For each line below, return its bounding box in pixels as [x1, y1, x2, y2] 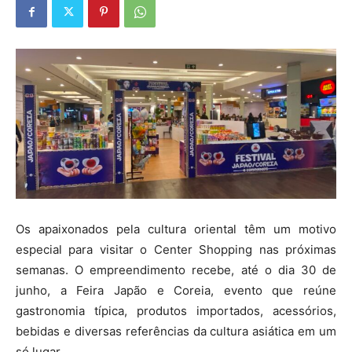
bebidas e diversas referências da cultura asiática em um [16, 324, 336, 339]
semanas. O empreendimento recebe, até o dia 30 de [16, 262, 336, 278]
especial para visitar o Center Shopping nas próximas [16, 242, 336, 258]
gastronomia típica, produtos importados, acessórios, [16, 303, 336, 319]
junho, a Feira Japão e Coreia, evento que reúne [16, 283, 336, 299]
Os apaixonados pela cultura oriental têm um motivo [16, 222, 336, 237]
